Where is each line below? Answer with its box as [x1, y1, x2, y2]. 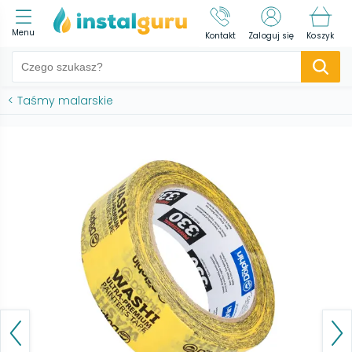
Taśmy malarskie [17, 93, 113, 108]
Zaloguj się [248, 30, 295, 42]
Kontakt [204, 30, 236, 42]
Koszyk [306, 30, 334, 42]
